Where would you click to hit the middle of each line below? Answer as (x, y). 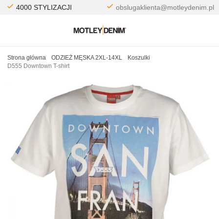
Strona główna (27, 58)
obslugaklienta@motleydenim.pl (165, 7)
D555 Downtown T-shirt (38, 66)
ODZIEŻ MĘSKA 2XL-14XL (87, 58)
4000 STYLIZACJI (44, 7)
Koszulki (139, 58)
